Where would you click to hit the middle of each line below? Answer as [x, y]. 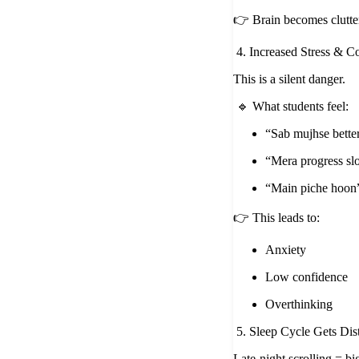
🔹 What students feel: [292, 107]
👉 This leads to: [276, 218]
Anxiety [286, 250]
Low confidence [307, 277]
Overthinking [299, 305]
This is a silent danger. [289, 79]
